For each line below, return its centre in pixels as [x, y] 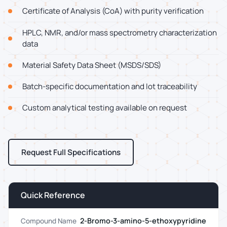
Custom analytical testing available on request [105, 108]
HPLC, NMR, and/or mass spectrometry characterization [120, 32]
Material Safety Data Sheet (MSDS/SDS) [92, 65]
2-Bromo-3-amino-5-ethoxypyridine [143, 221]
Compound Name [49, 221]
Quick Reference [53, 195]
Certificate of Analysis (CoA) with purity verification [113, 11]
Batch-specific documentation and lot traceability [110, 87]
